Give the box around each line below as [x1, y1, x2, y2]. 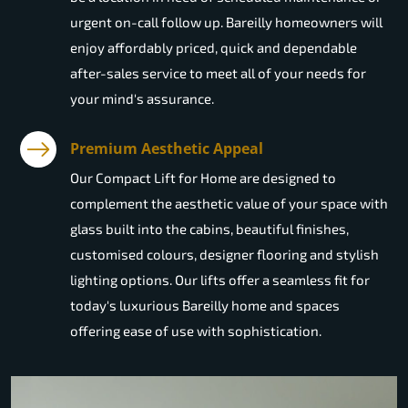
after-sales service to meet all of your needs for [70, 65, 366, 82]
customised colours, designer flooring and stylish [70, 246, 379, 263]
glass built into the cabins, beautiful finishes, [70, 220, 349, 238]
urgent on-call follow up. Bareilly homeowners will [70, 14, 382, 31]
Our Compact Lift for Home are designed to [70, 169, 336, 187]
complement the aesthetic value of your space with [70, 195, 388, 212]
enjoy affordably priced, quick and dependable [70, 39, 357, 56]
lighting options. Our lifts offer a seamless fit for [70, 271, 370, 289]
